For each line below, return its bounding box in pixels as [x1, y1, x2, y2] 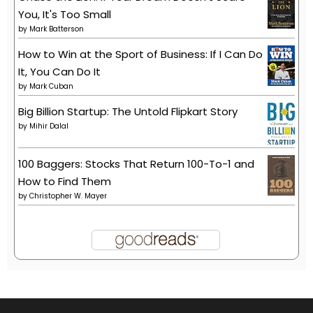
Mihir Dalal [29, 120, 68, 131]
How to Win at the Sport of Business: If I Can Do [18, 46, 263, 61]
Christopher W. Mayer [29, 190, 107, 201]
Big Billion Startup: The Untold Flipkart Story [18, 103, 238, 119]
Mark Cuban [29, 80, 73, 92]
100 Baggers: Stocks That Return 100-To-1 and [18, 156, 254, 171]
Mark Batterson [29, 23, 84, 34]
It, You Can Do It [18, 64, 101, 79]
